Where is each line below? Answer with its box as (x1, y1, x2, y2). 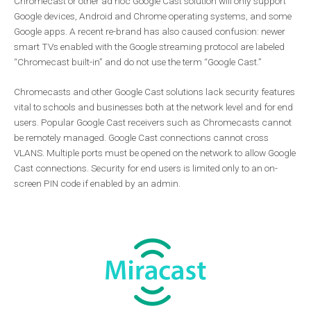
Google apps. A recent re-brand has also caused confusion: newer (14, 25, 285, 37)
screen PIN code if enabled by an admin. (14, 178, 180, 190)
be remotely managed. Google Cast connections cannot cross (14, 132, 269, 144)
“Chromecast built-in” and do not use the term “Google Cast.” (14, 56, 262, 67)
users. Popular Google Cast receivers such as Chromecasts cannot (14, 117, 292, 128)
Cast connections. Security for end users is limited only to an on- (14, 162, 278, 174)
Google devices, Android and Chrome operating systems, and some (14, 10, 292, 22)
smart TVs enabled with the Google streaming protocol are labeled (14, 40, 285, 52)
